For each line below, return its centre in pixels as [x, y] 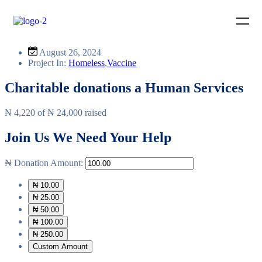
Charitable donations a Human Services [124, 87]
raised [94, 112]
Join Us [29, 137]
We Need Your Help [112, 137]
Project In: [48, 63]
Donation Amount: [49, 163]
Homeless [87, 63]
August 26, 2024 [70, 52]
